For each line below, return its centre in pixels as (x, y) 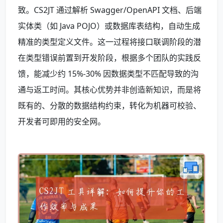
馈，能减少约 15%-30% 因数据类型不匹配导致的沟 (108, 73)
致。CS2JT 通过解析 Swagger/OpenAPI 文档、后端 (110, 10)
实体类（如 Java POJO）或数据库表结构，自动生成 (109, 26)
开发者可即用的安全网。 (62, 121)
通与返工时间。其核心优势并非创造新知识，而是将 (110, 89)
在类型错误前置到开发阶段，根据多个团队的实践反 (110, 57)
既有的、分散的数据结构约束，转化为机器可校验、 (110, 105)
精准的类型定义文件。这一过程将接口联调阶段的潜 (110, 42)
